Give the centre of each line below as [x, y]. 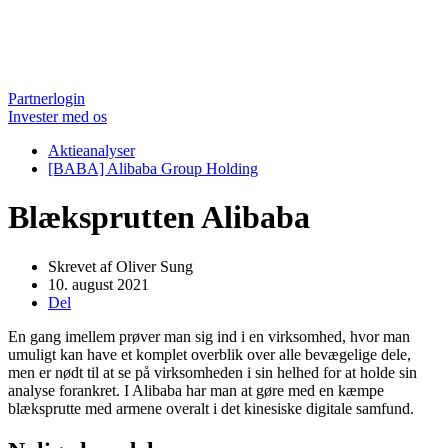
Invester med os [57, 116]
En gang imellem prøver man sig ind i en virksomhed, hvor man [209, 336]
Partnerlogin [46, 98]
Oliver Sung [152, 266]
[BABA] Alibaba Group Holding [153, 168]
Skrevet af [80, 266]
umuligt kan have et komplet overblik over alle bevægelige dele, [209, 354]
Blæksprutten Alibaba [159, 217]
